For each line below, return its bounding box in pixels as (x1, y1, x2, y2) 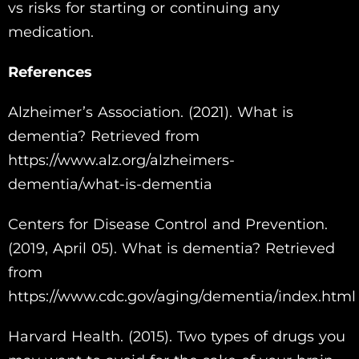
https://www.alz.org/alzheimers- (8, 151, 235, 169)
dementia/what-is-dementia (8, 175, 212, 193)
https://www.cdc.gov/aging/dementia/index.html (8, 287, 356, 305)
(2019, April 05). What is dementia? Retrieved (8, 239, 335, 257)
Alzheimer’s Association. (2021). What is (8, 103, 293, 121)
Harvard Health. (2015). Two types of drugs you (8, 327, 345, 345)
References (8, 63, 92, 81)
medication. (8, 22, 94, 41)
